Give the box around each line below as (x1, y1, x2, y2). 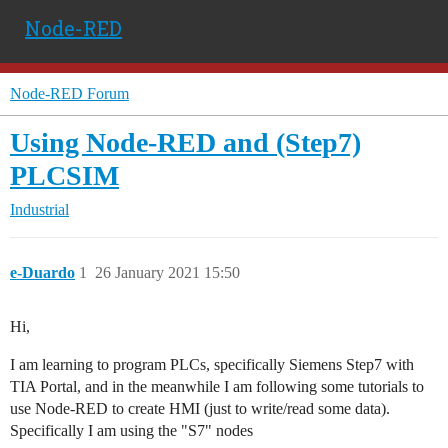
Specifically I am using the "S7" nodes (10, 422, 253, 439)
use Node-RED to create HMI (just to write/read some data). (10, 400, 390, 417)
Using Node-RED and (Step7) (10, 127, 361, 158)
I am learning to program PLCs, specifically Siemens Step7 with (10, 356, 414, 373)
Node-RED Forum (10, 85, 129, 102)
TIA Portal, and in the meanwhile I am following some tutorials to (10, 378, 424, 395)
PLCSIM (10, 160, 119, 191)
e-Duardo (10, 264, 75, 281)
